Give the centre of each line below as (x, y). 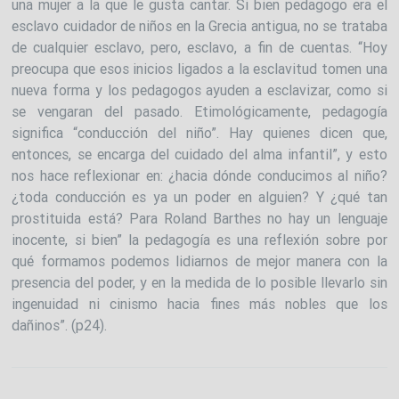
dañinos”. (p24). (60, 325)
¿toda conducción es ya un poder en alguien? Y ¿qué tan (199, 196)
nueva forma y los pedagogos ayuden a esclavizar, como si (199, 90)
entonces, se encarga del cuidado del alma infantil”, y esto (199, 154)
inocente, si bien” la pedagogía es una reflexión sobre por (199, 239)
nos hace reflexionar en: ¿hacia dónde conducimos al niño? (199, 175)
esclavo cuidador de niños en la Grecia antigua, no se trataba (199, 25)
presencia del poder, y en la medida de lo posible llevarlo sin (199, 282)
